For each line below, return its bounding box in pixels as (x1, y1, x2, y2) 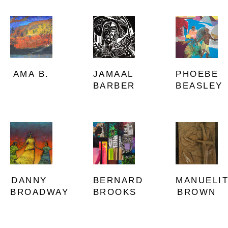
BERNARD (93, 175, 144, 185)
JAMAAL (93, 69, 134, 79)
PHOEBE (176, 69, 219, 79)
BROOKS (93, 187, 137, 197)
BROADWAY (10, 187, 69, 197)
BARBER (93, 81, 135, 91)
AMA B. (13, 69, 49, 79)
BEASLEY (176, 80, 223, 91)
